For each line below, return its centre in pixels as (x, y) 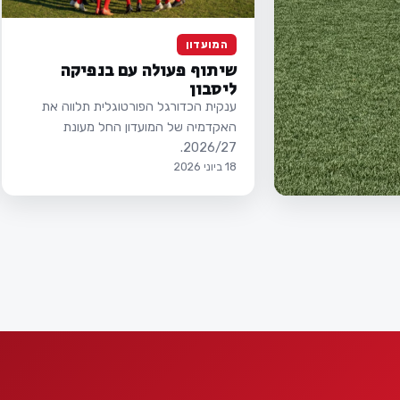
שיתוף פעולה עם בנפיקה (148, 68)
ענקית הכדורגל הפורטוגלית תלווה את (139, 106)
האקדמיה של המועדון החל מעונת (150, 126)
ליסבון (212, 87)
